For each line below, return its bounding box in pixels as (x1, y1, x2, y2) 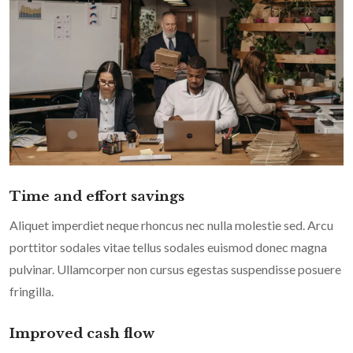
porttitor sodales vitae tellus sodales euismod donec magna (9, 240, 327, 255)
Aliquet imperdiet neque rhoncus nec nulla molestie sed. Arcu (9, 217, 333, 233)
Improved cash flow (9, 325, 154, 343)
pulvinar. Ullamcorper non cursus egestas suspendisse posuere (9, 262, 341, 277)
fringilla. (9, 284, 54, 299)
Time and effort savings (9, 188, 184, 206)
